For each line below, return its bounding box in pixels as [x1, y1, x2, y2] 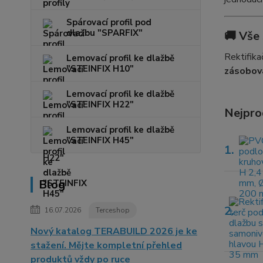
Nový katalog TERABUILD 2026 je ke [31, 225, 197, 238]
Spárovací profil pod [66, 16, 151, 28]
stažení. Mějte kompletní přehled [31, 239, 182, 252]
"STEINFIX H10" [66, 63, 134, 75]
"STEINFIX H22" [66, 99, 134, 110]
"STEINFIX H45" [66, 134, 134, 146]
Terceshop [96, 205, 130, 215]
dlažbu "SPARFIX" [66, 27, 143, 39]
